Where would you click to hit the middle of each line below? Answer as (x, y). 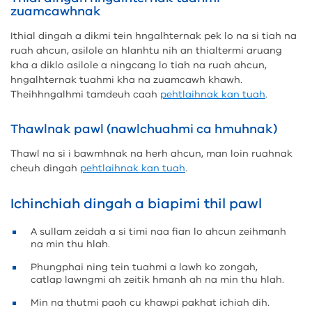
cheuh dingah (45, 168)
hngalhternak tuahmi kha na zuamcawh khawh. (126, 80)
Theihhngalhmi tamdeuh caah (85, 94)
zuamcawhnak (56, 11)
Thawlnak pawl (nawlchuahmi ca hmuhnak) (144, 129)
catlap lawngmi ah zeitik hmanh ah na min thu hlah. (157, 280)
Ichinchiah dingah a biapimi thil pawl (136, 204)
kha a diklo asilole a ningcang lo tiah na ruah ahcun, (139, 65)
